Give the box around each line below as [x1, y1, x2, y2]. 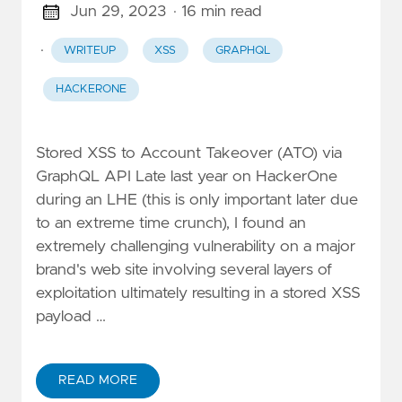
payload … [36, 308, 106, 325]
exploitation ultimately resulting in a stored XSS [36, 284, 361, 301]
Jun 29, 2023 [69, 4, 166, 21]
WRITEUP [63, 44, 116, 57]
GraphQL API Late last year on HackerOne [36, 168, 337, 185]
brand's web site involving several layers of [36, 261, 332, 278]
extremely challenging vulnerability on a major [36, 238, 355, 255]
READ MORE [58, 373, 137, 387]
